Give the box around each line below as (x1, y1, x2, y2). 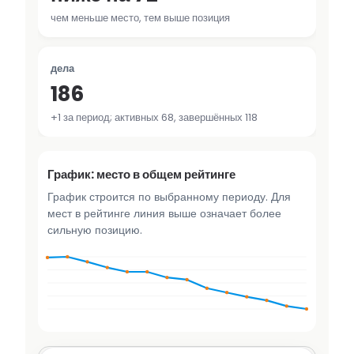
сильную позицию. (47, 222, 142, 239)
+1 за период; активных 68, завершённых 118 (51, 110, 258, 126)
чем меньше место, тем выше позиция (51, 10, 230, 26)
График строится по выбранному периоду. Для (47, 189, 291, 205)
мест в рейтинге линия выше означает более (47, 205, 281, 222)
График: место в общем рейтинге (47, 166, 235, 183)
